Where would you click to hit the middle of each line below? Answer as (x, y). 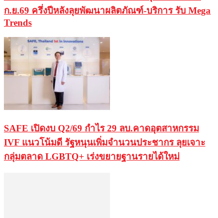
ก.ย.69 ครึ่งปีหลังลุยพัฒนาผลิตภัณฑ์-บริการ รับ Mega (107, 10)
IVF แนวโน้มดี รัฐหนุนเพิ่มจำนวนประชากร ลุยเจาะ (105, 142)
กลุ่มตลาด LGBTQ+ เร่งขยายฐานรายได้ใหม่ (92, 156)
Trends (18, 22)
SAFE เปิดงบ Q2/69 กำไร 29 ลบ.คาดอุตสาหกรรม (101, 128)
